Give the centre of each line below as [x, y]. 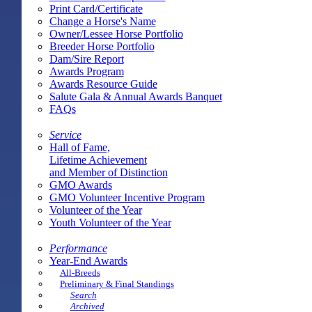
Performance [78, 248]
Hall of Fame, [79, 147]
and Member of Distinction [108, 172]
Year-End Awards [88, 260]
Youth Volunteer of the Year [110, 222]
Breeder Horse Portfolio [102, 46]
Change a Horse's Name [102, 21]
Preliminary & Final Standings [117, 283]
